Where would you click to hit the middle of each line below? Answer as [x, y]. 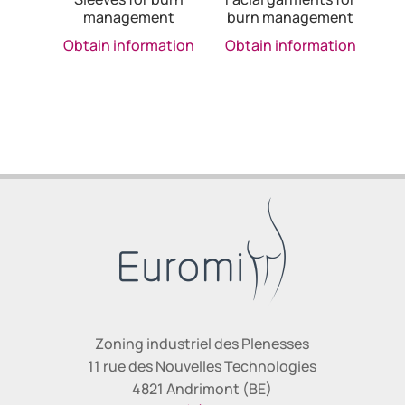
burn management [291, 17]
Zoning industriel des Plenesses [202, 344]
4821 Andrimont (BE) [202, 389]
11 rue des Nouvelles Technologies [202, 367]
